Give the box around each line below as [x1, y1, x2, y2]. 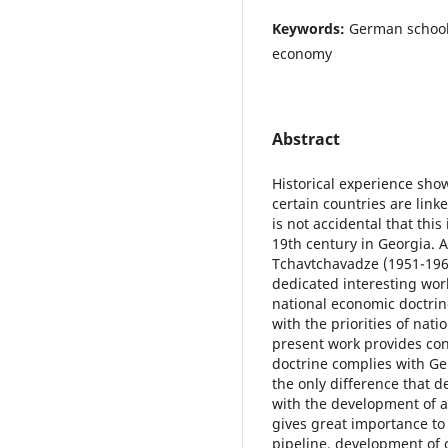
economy [272, 43, 332, 63]
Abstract [272, 127, 340, 150]
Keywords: [272, 18, 349, 38]
